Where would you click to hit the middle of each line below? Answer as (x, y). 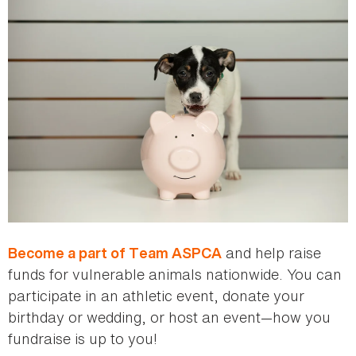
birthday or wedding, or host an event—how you (169, 317)
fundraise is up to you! (83, 338)
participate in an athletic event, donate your (156, 295)
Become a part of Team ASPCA (115, 253)
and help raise (271, 252)
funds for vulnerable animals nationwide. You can (175, 274)
